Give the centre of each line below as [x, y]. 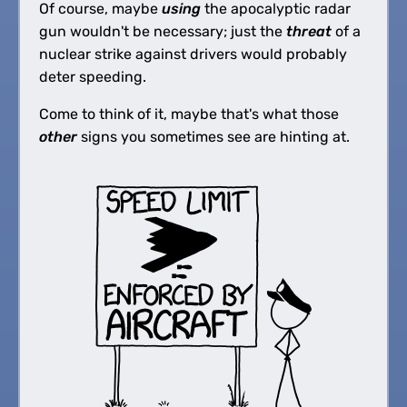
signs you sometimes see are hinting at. [213, 136]
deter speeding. [92, 76]
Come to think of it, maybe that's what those [189, 114]
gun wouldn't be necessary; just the [162, 31]
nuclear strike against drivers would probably [193, 54]
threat [308, 31]
